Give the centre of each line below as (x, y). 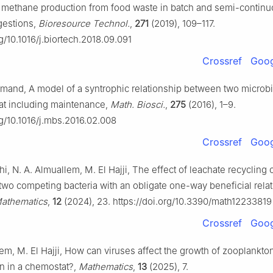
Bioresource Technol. (84, 24)
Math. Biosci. (138, 105)
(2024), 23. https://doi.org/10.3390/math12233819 (167, 202)
